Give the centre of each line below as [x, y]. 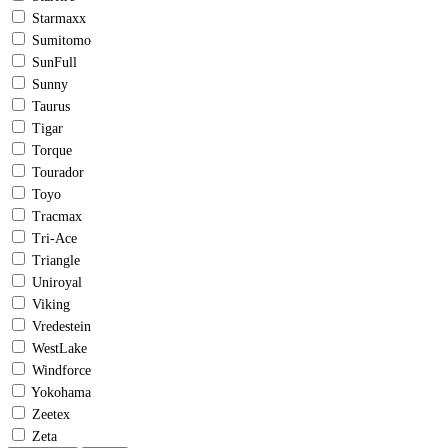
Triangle [56, 261]
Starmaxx [59, 19]
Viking [51, 305]
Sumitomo [61, 41]
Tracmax [57, 217]
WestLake [59, 349]
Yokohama [61, 393]
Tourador [58, 173]
